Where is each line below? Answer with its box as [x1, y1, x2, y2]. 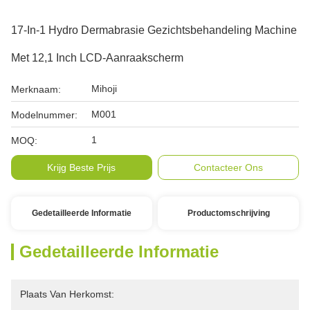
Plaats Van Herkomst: [20, 289, 114, 300]
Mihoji [91, 83, 117, 94]
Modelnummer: [11, 109, 77, 120]
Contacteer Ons [194, 162, 264, 173]
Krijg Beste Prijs [47, 162, 116, 173]
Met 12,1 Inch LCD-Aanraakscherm [11, 52, 183, 64]
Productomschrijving [187, 208, 270, 218]
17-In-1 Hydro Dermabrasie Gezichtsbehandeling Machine [11, 24, 297, 36]
